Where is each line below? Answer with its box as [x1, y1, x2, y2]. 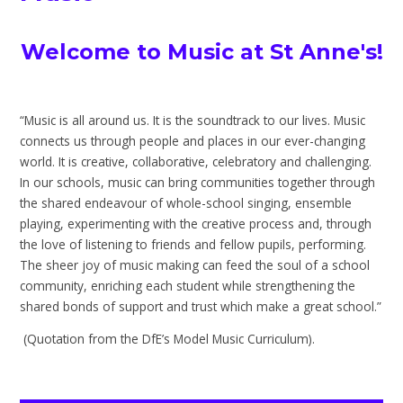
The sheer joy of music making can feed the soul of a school [20, 255, 371, 273]
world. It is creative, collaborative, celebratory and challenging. [20, 152, 372, 170]
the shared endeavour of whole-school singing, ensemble [20, 193, 353, 211]
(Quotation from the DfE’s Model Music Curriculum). [20, 330, 319, 348]
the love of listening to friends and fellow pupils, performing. [20, 235, 367, 253]
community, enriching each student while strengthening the [20, 276, 356, 294]
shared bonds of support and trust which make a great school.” [20, 297, 382, 315]
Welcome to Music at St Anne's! [20, 38, 383, 65]
